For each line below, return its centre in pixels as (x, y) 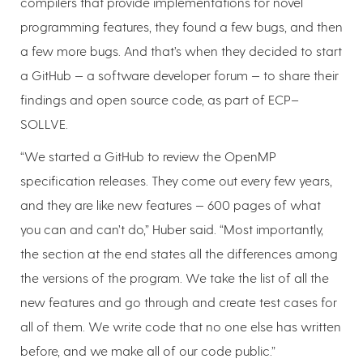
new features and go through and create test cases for (179, 302)
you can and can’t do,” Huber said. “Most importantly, (172, 229)
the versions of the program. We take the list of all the (175, 278)
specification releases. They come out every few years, (176, 181)
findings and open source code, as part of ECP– (160, 100)
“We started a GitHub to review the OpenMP (148, 156)
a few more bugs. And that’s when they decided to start (181, 51)
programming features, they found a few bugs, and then (181, 27)
